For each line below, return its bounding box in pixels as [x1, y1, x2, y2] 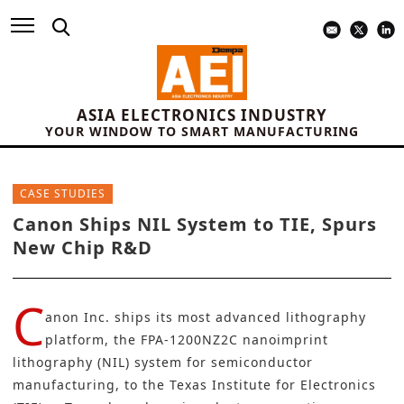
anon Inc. [45, 308, 115, 326]
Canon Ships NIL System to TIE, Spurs [13, 212, 377, 237]
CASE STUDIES [20, 186, 106, 202]
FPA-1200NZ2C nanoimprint [141, 331, 328, 349]
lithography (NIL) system [13, 353, 182, 372]
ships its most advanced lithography [115, 308, 366, 326]
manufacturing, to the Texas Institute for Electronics [13, 376, 376, 394]
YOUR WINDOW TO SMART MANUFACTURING [45, 123, 359, 141]
